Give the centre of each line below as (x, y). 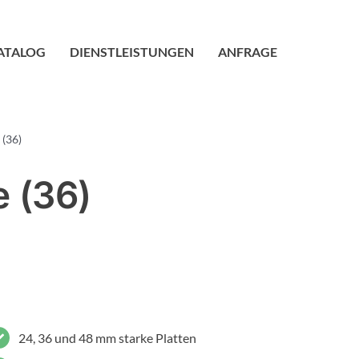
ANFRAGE (248, 52)
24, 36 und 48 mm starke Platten (108, 338)
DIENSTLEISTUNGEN (132, 52)
